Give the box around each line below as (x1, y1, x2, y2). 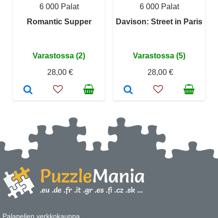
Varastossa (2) (33, 52, 85, 60)
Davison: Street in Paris (116, 18, 202, 26)
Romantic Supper (26, 18, 91, 26)
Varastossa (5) (133, 52, 185, 60)
